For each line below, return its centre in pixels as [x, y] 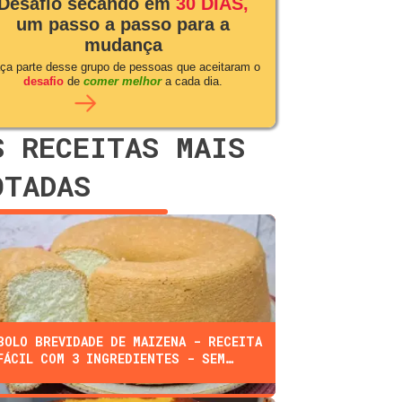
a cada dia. [192, 82]
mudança [123, 45]
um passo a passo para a [123, 25]
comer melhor [122, 82]
